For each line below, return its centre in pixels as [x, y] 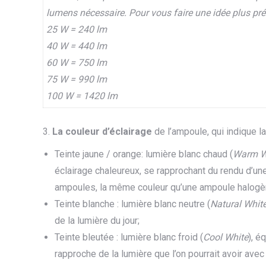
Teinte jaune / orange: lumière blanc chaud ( [144, 154]
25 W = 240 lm [77, 29]
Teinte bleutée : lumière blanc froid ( [129, 237]
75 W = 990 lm [77, 79]
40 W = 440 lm [77, 46]
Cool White [226, 237]
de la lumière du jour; [97, 221]
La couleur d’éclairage [103, 132]
